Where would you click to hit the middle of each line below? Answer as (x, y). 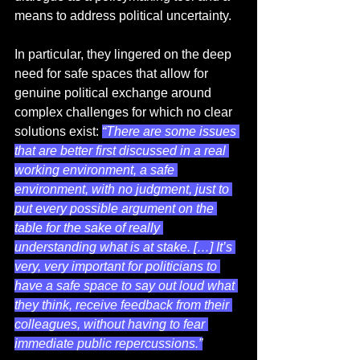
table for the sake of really (89, 228)
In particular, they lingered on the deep (125, 55)
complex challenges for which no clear (125, 112)
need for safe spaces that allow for (113, 74)
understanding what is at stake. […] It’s (125, 247)
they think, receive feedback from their (123, 305)
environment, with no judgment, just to (123, 190)
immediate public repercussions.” (108, 344)
